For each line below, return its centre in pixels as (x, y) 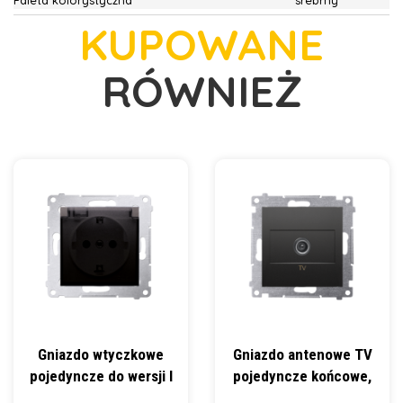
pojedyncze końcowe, (302, 376)
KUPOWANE (201, 44)
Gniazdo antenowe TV (302, 354)
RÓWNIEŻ (201, 91)
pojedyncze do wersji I (101, 376)
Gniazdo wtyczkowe (101, 354)
